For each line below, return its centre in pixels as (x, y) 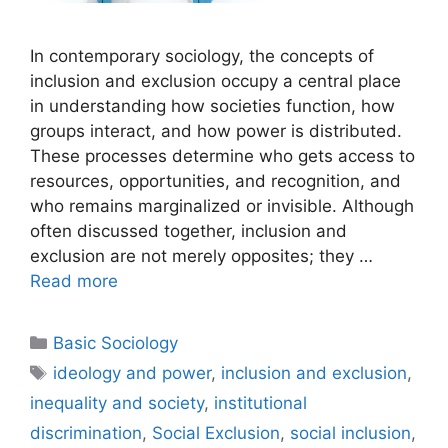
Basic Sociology (116, 343)
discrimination (86, 433)
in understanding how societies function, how (212, 106)
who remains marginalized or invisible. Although (222, 206)
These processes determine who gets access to (222, 156)
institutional (260, 403)
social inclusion (350, 433)
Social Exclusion (216, 433)
